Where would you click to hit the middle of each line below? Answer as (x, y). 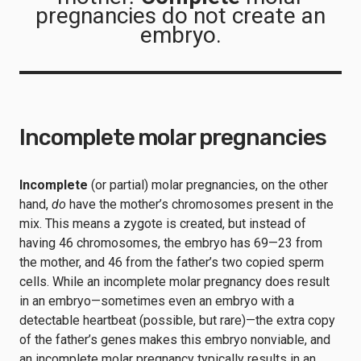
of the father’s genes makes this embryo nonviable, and (175, 340)
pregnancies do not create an (180, 16)
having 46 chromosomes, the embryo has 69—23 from (171, 243)
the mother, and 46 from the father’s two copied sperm (172, 262)
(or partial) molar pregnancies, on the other (208, 185)
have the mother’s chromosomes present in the (200, 204)
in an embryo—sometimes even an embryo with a (157, 301)
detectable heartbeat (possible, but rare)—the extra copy (177, 320)
